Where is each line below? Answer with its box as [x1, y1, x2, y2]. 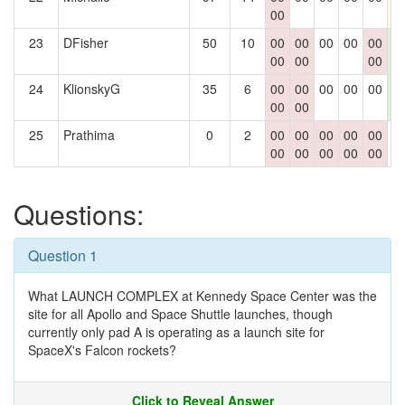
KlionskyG [63, 80, 120, 98]
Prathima [63, 126, 115, 144]
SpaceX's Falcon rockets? [28, 341, 176, 359]
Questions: [14, 194, 144, 233]
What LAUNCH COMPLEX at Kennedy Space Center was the [28, 287, 377, 305]
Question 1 [28, 245, 98, 266]
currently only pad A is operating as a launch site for [28, 323, 325, 341]
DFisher [63, 33, 108, 52]
